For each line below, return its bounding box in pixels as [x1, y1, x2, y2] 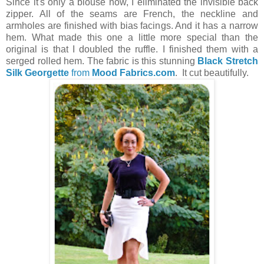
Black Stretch [197, 56, 259, 67]
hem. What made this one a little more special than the [6, 32, 258, 43]
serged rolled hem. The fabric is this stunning [6, 56, 198, 67]
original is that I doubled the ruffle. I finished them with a [6, 44, 258, 55]
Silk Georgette [6, 68, 69, 78]
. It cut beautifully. [175, 68, 251, 78]
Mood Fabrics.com [92, 68, 175, 78]
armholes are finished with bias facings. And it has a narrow [6, 21, 258, 31]
